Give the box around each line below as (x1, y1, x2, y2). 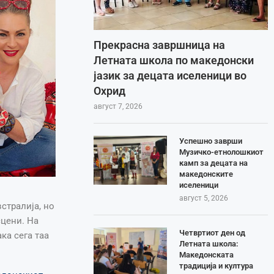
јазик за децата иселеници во (94, 68, 247, 82)
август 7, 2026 (94, 102, 143, 111)
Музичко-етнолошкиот (179, 147, 264, 157)
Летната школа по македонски (94, 53, 254, 67)
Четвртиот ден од (179, 228, 246, 237)
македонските (179, 169, 234, 179)
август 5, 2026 (179, 193, 229, 202)
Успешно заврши (179, 136, 243, 146)
